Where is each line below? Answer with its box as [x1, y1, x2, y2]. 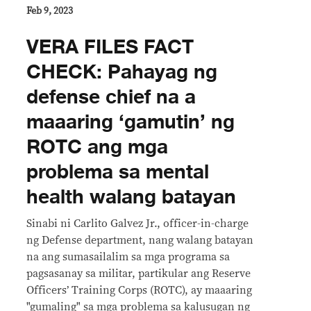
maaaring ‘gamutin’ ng [26, 106, 235, 139]
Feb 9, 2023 [26, 6, 73, 17]
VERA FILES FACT [26, 31, 194, 64]
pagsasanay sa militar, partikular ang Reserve [26, 268, 251, 280]
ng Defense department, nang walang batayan [26, 235, 253, 246]
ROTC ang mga [26, 131, 168, 164]
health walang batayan [26, 181, 236, 214]
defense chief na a [26, 81, 196, 114]
